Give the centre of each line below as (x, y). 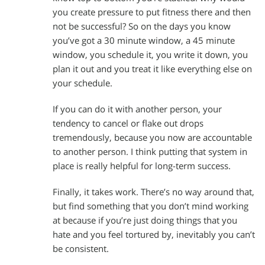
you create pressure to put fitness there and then (152, 12)
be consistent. (81, 248)
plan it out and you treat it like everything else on (152, 69)
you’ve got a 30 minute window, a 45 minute (144, 41)
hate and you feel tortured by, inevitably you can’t (154, 234)
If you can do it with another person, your (137, 109)
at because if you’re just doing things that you (145, 220)
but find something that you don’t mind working (151, 206)
